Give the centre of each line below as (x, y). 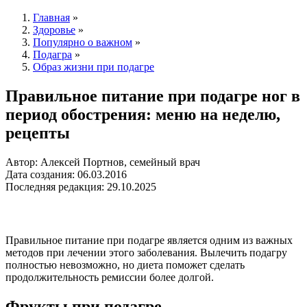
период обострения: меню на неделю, (143, 115)
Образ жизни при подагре (94, 67)
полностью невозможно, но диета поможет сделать (125, 265)
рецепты (38, 133)
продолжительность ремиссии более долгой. (110, 278)
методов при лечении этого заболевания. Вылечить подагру (146, 253)
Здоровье (54, 30)
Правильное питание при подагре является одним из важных (149, 241)
